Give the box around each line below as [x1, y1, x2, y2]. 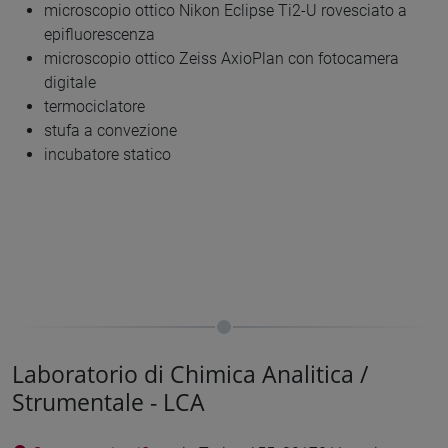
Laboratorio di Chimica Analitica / [12, 357, 368, 390]
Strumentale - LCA [12, 385, 205, 418]
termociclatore [44, 96, 145, 116]
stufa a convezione [44, 120, 177, 140]
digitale [44, 72, 96, 92]
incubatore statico [44, 144, 171, 164]
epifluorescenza [44, 24, 155, 44]
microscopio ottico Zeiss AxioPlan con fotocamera [44, 48, 399, 68]
